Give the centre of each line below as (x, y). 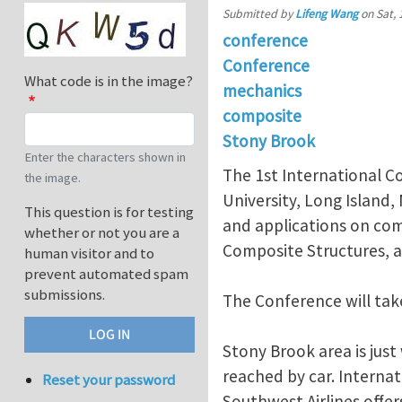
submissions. (65, 295)
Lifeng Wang (327, 14)
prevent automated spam (106, 274)
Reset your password (109, 380)
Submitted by (259, 14)
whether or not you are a (102, 233)
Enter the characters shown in (105, 157)
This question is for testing (109, 212)
